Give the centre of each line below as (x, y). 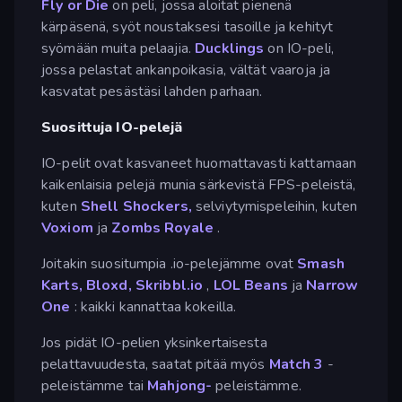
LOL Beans (250, 285)
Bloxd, (109, 285)
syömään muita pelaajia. (118, 48)
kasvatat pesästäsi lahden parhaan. (152, 91)
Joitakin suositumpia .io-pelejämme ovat (170, 263)
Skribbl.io (169, 285)
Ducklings (230, 48)
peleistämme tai (95, 385)
